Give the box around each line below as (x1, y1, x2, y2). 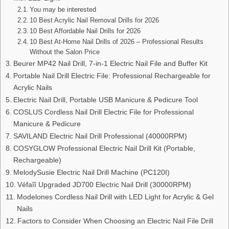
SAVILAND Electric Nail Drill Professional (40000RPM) (13, 131, 187, 140)
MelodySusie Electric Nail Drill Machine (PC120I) (13, 168, 170, 176)
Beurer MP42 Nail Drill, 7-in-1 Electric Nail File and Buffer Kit (13, 59, 208, 67)
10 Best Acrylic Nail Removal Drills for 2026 (30, 16, 159, 24)
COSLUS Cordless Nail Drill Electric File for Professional (13, 107, 194, 116)
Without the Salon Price (30, 48, 100, 56)
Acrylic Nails (13, 83, 52, 91)
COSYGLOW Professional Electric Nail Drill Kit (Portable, (13, 144, 195, 152)
